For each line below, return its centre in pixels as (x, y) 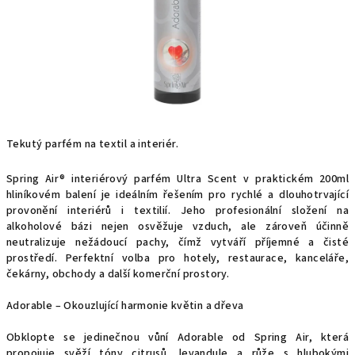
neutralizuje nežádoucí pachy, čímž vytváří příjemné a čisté (177, 242)
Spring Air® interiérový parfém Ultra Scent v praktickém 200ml (177, 179)
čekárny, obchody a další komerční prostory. (118, 274)
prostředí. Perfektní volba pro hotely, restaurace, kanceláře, (177, 258)
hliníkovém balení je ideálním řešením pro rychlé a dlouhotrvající (177, 195)
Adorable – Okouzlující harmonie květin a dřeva (125, 306)
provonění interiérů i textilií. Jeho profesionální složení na (177, 211)
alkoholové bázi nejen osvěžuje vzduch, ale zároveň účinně (177, 227)
